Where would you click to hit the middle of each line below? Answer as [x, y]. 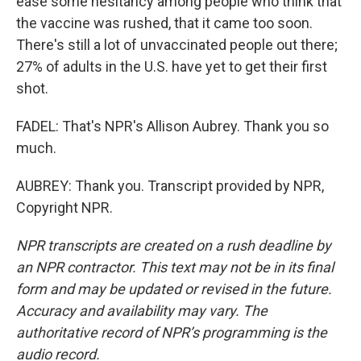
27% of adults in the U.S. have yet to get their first [172, 66]
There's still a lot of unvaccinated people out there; [177, 45]
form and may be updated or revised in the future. [174, 289]
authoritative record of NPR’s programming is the [172, 332]
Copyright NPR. [64, 207]
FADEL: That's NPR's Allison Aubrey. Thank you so [172, 126]
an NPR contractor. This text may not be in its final [175, 267]
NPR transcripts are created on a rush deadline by [174, 245]
